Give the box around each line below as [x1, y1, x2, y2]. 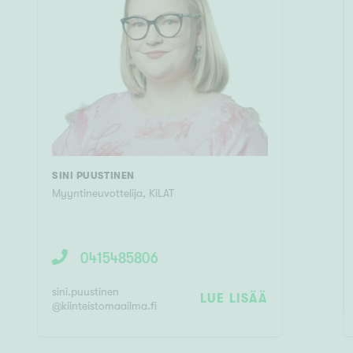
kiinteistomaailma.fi [61, 299, 157, 312]
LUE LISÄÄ [199, 291, 268, 306]
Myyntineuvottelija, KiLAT [51, 186, 174, 199]
